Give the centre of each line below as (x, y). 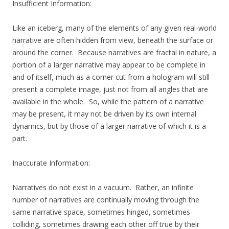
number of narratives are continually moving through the (106, 200)
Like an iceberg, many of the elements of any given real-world (114, 28)
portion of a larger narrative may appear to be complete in (109, 65)
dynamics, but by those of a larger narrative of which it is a (109, 126)
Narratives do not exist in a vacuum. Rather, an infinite (103, 188)
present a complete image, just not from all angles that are (110, 89)
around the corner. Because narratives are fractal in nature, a (114, 53)
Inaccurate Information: (51, 163)
